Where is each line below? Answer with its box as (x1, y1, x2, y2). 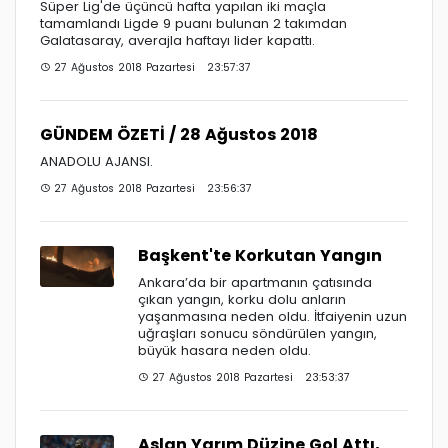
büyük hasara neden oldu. (138, 340, 311, 360)
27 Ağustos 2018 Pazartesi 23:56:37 (50, 180, 252, 196)
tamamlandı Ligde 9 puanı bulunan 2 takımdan (40, 13, 347, 33)
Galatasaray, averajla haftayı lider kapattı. (40, 30, 315, 50)
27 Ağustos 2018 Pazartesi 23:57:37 (50, 59, 251, 75)
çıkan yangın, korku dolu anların (138, 289, 346, 309)
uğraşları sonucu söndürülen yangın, (138, 323, 377, 343)
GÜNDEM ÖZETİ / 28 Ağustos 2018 (40, 122, 318, 146)
